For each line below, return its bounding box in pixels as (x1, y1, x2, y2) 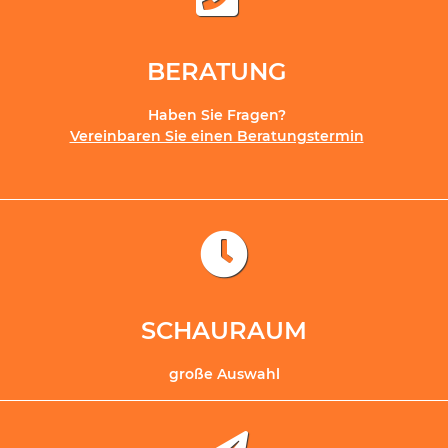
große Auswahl (168, 365, 280, 384)
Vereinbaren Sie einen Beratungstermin (69, 127, 364, 146)
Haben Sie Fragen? (147, 106, 286, 125)
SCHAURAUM (141, 316, 307, 346)
